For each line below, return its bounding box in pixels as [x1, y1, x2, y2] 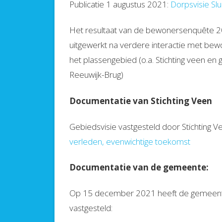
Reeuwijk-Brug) [69, 69, 123, 81]
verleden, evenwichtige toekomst [69, 135, 190, 147]
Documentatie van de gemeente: [69, 162, 209, 173]
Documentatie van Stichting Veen [69, 95, 214, 107]
